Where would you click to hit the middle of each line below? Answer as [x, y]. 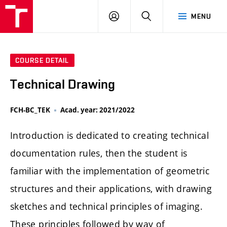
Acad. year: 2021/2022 [98, 110]
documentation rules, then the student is [99, 153]
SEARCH [165, 16]
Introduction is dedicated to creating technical [109, 136]
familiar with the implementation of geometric [110, 171]
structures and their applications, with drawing [111, 189]
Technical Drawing [63, 84]
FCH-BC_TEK [30, 110]
